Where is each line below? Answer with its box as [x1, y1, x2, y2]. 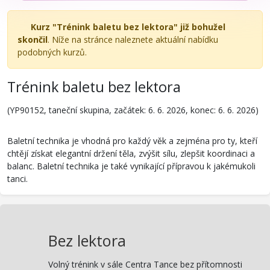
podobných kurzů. [17, 46, 87, 58]
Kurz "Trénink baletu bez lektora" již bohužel [30, 21, 225, 33]
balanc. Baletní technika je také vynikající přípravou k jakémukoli [7, 160, 256, 172]
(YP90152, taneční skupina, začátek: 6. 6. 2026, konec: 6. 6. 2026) [7, 104, 259, 116]
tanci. [7, 172, 28, 184]
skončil [17, 34, 48, 45]
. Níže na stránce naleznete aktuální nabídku [48, 34, 218, 45]
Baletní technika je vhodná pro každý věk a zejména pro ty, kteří [7, 134, 257, 146]
